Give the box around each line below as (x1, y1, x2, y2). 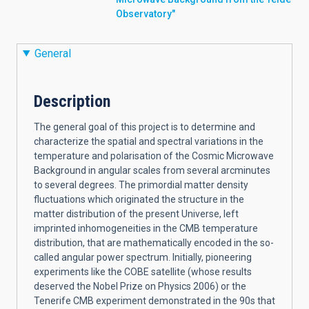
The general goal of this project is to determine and (34, 121, 255, 132)
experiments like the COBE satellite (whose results (34, 266, 252, 277)
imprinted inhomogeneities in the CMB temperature (34, 222, 258, 234)
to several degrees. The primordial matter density (34, 179, 248, 190)
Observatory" (116, 8, 175, 19)
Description (34, 91, 110, 111)
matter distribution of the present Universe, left (34, 208, 239, 219)
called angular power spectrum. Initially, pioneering (34, 251, 252, 263)
